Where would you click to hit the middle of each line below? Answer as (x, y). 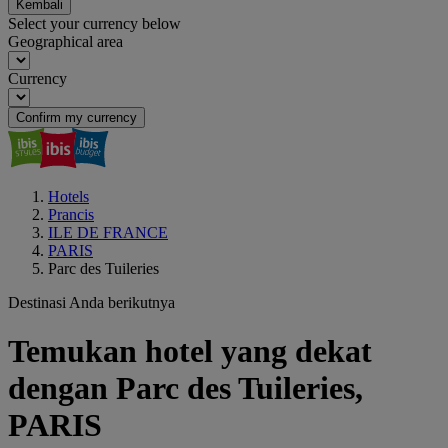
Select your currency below (94, 23)
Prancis (71, 214)
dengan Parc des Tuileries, (185, 388)
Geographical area (65, 41)
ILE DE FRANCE (108, 232)
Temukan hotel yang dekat (190, 351)
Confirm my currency (76, 117)
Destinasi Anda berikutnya (91, 302)
